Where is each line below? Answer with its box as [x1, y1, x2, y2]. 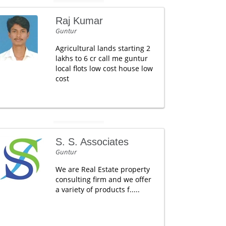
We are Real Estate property [55, 164, 150, 174]
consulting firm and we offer [55, 175, 151, 184]
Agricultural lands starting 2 [55, 43, 150, 53]
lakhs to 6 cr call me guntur [55, 53, 148, 63]
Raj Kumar [55, 15, 103, 26]
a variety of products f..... [55, 185, 140, 194]
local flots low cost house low [55, 64, 153, 73]
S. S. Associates [55, 136, 129, 147]
